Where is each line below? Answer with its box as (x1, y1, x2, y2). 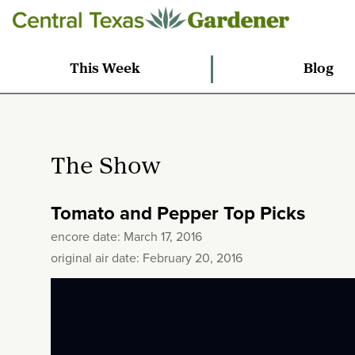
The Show (51, 155, 160, 180)
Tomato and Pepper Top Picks (51, 199, 305, 227)
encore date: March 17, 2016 (51, 227, 202, 246)
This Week (70, 61, 141, 77)
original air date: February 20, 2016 (51, 249, 242, 268)
